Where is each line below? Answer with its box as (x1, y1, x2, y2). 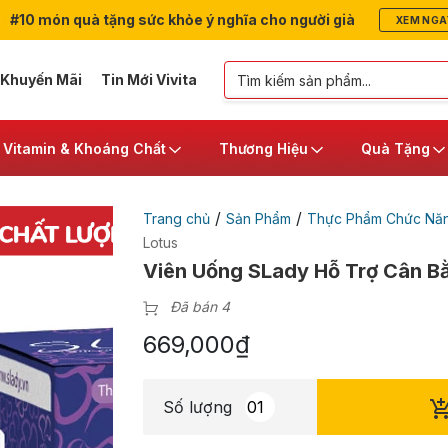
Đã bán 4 (169, 298, 230, 315)
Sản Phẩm (225, 210, 291, 227)
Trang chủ (142, 210, 210, 227)
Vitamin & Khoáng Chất (3, 139, 166, 157)
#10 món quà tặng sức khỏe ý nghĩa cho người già (6, 11, 355, 28)
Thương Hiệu (219, 139, 308, 157)
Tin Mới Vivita (100, 71, 197, 88)
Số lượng (162, 397, 232, 417)
